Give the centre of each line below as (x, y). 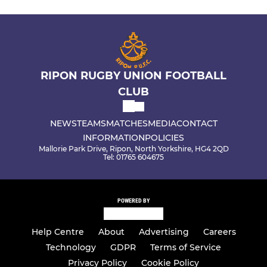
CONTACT (197, 124)
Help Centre (58, 232)
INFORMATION (114, 138)
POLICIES (164, 138)
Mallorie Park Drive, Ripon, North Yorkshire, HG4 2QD (133, 149)
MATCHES (127, 124)
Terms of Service (186, 247)
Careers (219, 232)
